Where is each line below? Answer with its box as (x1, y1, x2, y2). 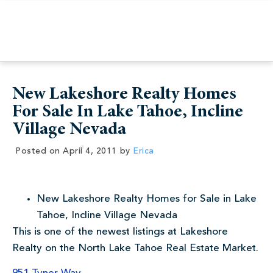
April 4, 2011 (63, 147, 117, 155)
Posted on (15, 147, 60, 155)
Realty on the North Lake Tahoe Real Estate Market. (12, 243, 258, 253)
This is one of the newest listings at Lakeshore (12, 227, 228, 237)
